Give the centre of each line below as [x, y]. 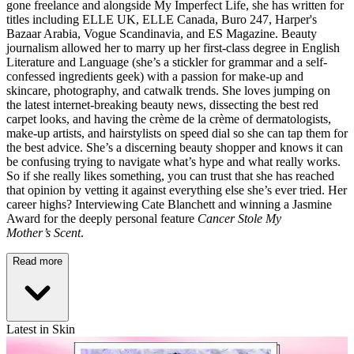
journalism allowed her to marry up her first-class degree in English [173, 47]
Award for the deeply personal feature [102, 218]
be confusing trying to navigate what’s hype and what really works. [173, 161]
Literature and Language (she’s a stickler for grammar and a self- [167, 62]
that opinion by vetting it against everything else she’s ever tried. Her [177, 190]
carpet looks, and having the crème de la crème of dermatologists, [169, 119]
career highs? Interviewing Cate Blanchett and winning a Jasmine [169, 204]
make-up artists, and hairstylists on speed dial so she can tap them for [177, 133]
